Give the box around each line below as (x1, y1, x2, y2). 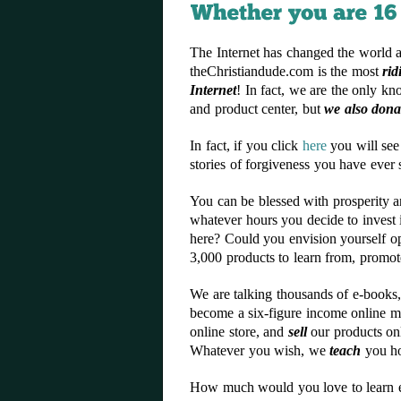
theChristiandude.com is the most (190, 64, 382, 79)
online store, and (190, 324, 288, 339)
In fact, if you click (190, 138, 303, 153)
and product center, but (190, 101, 324, 116)
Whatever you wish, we (190, 343, 329, 358)
